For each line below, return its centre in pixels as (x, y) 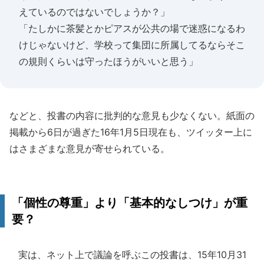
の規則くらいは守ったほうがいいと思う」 (108, 61)
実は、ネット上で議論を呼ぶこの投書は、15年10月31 (128, 255)
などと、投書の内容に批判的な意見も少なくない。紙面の (132, 115)
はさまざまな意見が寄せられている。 (90, 148)
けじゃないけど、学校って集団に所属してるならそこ (132, 45)
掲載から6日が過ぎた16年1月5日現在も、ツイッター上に (131, 132)
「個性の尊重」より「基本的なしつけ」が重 (130, 203)
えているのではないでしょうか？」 (94, 12)
